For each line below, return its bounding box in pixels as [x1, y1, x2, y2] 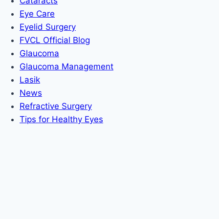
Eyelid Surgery [20, 22, 76, 32]
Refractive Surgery [20, 101, 92, 111]
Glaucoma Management [20, 62, 113, 72]
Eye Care [20, 9, 55, 19]
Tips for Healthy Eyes [20, 114, 103, 125]
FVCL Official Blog [20, 35, 90, 45]
